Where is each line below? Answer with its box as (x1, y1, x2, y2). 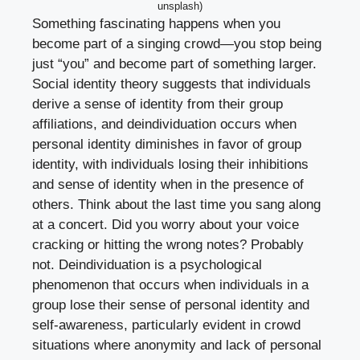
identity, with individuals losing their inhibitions (32, 156, 309, 172)
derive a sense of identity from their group (32, 96, 283, 112)
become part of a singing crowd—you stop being (32, 35, 321, 51)
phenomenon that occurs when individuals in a (32, 276, 309, 292)
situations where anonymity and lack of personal (32, 337, 321, 353)
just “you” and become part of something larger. (32, 55, 317, 72)
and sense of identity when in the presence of (32, 176, 304, 192)
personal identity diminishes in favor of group (32, 136, 301, 152)
